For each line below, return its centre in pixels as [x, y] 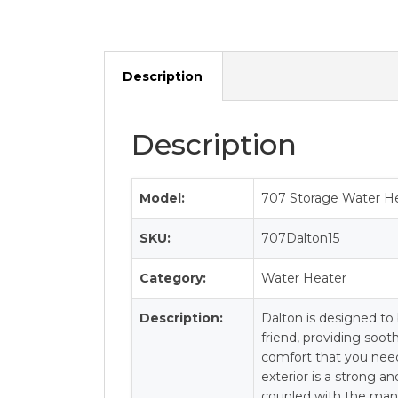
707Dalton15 [301, 239]
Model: [163, 199]
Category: [173, 279]
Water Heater [304, 279]
